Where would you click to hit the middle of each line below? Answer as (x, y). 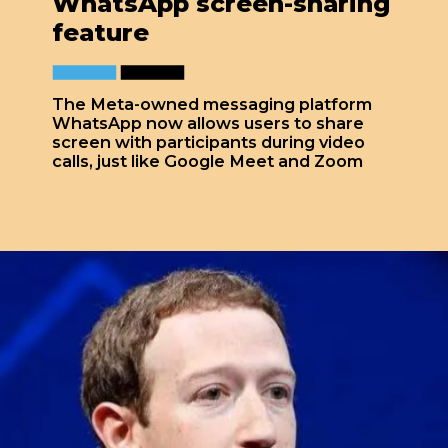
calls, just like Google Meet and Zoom (208, 161)
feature (104, 33)
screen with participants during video (209, 142)
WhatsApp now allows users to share (208, 123)
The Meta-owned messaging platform (212, 104)
